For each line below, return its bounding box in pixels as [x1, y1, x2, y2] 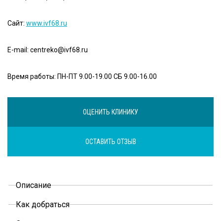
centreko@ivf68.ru [30, 45, 88, 54]
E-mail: [7, 45, 30, 54]
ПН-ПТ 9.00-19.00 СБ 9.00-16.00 [57, 72, 157, 80]
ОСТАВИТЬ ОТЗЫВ [85, 137, 136, 146]
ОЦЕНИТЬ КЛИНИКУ [83, 108, 138, 116]
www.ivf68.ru [26, 19, 67, 27]
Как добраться [15, 199, 70, 209]
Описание [15, 180, 51, 190]
